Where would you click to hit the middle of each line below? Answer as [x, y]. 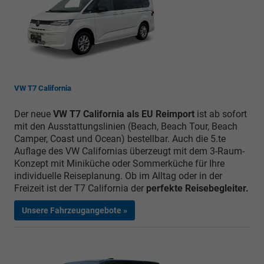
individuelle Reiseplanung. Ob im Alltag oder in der [118, 176]
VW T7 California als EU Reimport [124, 114]
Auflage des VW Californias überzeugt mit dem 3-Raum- [129, 151]
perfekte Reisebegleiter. [197, 189]
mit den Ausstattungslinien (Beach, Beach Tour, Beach [126, 127]
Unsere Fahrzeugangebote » [75, 211]
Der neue [34, 114]
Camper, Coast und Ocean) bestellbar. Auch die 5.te [120, 139]
